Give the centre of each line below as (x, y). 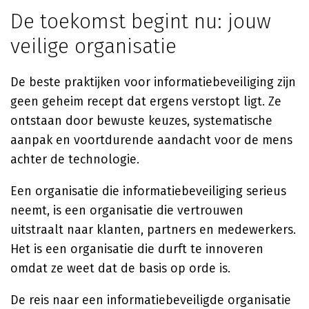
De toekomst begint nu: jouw (141, 21)
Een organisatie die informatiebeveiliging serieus (148, 191)
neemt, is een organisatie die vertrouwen (127, 210)
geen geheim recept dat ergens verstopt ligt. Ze (146, 101)
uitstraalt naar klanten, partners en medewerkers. (153, 230)
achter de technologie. (75, 159)
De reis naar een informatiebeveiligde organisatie (151, 300)
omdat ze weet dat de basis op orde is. (120, 268)
